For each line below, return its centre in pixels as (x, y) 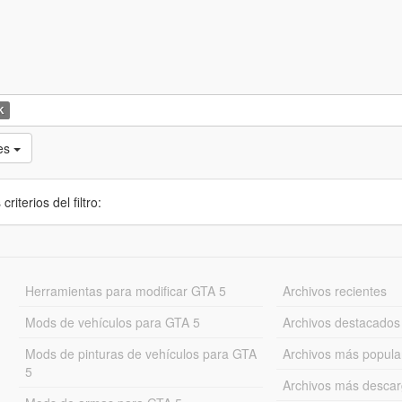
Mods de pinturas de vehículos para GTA (140, 354)
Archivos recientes (335, 291)
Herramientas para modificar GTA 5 (125, 291)
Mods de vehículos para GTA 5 (112, 322)
